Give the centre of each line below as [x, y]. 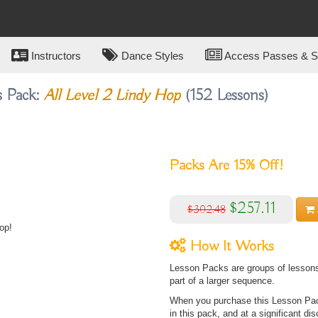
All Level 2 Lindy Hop [112, 96]
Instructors [55, 56]
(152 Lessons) [224, 96]
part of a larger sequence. [222, 281]
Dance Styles [151, 56]
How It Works [230, 247]
